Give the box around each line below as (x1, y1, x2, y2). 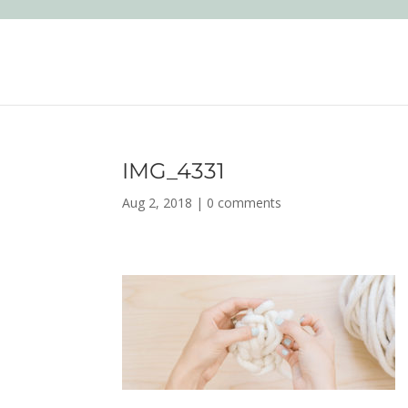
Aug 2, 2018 (122, 194, 193, 211)
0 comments (207, 194, 282, 211)
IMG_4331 (122, 158, 226, 184)
